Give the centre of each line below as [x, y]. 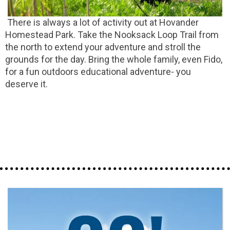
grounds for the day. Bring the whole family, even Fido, [114, 60]
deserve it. [26, 84]
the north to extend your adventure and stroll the [103, 47]
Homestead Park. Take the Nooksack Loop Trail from [112, 35]
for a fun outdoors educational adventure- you [98, 72]
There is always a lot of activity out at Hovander [102, 23]
